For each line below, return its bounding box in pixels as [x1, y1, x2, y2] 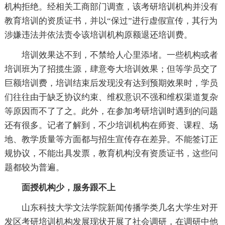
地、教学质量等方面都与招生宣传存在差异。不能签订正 [4, 134, 218, 144]
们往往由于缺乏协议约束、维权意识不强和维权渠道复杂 [4, 92, 218, 102]
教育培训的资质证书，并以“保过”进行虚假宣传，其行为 [4, 16, 217, 26]
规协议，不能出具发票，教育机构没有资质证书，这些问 [4, 148, 218, 158]
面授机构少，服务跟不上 [21, 182, 116, 192]
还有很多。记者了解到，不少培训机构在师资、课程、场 [4, 120, 218, 130]
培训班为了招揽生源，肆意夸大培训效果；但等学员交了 [4, 64, 218, 74]
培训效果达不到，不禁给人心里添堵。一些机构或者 [21, 50, 218, 60]
